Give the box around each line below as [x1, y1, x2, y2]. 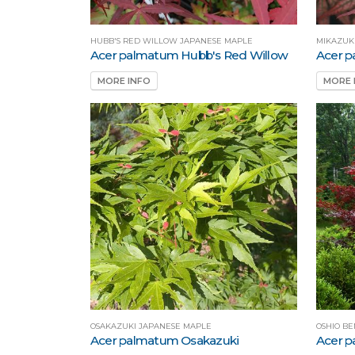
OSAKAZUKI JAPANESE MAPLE [90, 322, 212, 331]
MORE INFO [97, 74, 151, 86]
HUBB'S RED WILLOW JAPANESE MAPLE [90, 36, 253, 45]
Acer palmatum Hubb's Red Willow [90, 47, 288, 63]
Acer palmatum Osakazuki [90, 333, 239, 349]
